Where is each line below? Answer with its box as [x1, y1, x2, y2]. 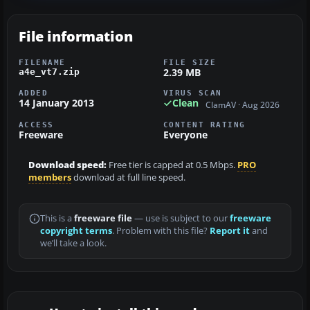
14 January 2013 [19, 96, 94, 110]
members [28, 171, 71, 183]
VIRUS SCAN [163, 89, 222, 98]
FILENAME [19, 58, 66, 67]
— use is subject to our [132, 212, 230, 224]
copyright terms [40, 224, 112, 237]
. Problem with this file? [112, 224, 210, 237]
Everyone [163, 127, 208, 141]
